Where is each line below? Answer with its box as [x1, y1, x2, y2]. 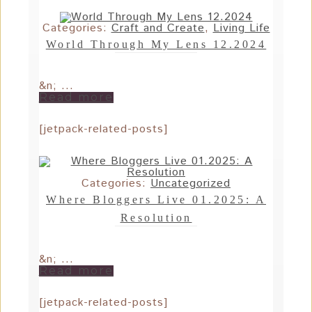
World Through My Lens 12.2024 [45, 38, 267, 51]
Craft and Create [111, 20, 205, 37]
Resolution [120, 212, 192, 224]
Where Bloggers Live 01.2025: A [46, 194, 266, 206]
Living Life [212, 20, 270, 37]
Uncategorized [150, 175, 231, 192]
